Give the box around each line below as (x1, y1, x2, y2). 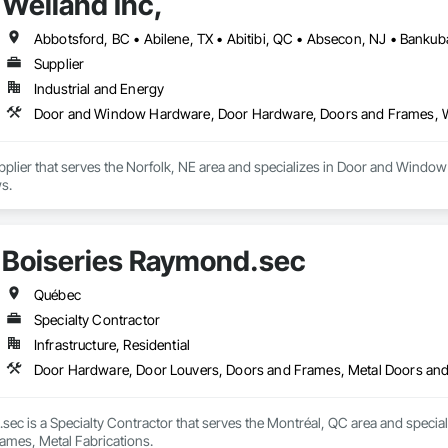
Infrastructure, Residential (33, 336, 191, 354)
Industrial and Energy (33, 80, 165, 98)
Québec (33, 286, 81, 304)
